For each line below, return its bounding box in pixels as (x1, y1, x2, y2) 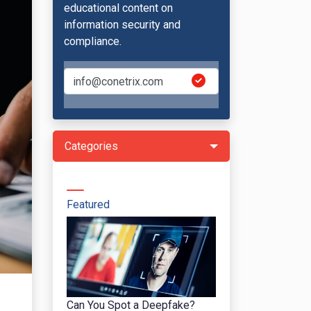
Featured (67, 198, 110, 211)
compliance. (64, 35, 121, 48)
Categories (65, 140, 118, 153)
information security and (64, 18, 180, 31)
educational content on (64, 1, 173, 15)
